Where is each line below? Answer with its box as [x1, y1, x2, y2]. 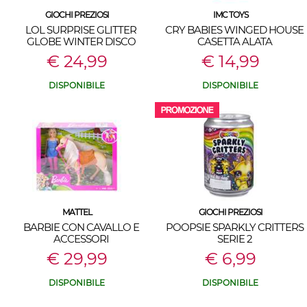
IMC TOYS [212, 10, 248, 20]
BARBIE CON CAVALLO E [23, 221, 139, 234]
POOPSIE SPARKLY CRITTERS [165, 221, 304, 234]
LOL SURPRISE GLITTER [25, 23, 136, 36]
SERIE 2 [217, 232, 252, 245]
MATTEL [62, 207, 92, 217]
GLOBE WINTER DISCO [26, 35, 136, 48]
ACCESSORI [53, 232, 109, 245]
